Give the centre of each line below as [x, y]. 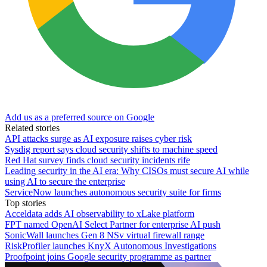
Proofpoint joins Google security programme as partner [108, 256]
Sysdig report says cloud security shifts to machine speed [111, 149]
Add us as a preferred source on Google [80, 117]
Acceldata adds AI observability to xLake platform [100, 213]
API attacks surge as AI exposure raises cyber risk [98, 138]
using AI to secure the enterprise [65, 181]
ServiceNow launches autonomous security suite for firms [113, 192]
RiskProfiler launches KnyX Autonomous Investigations [111, 246]
